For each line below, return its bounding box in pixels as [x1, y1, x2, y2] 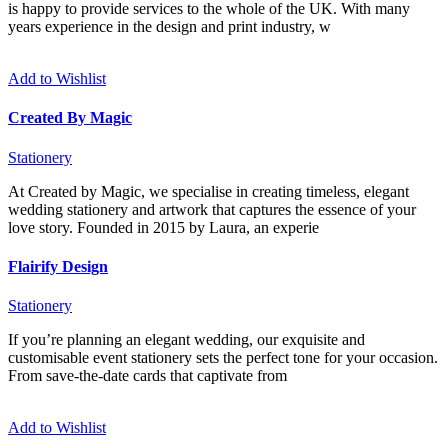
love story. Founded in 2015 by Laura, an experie [8, 218, 319, 236]
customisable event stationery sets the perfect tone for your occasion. [8, 349, 438, 367]
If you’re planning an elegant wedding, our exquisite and [8, 331, 365, 349]
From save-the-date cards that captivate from [8, 367, 287, 385]
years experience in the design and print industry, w [8, 18, 331, 36]
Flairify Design [8, 257, 108, 275]
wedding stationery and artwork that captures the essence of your [8, 200, 416, 218]
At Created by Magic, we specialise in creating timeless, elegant [8, 182, 409, 200]
